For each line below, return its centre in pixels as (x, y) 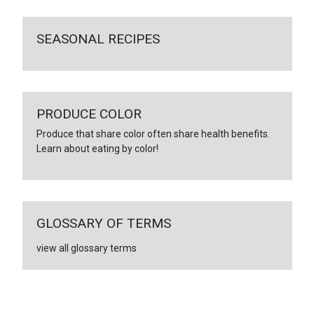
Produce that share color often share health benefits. (153, 134)
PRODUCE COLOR (89, 114)
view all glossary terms (86, 248)
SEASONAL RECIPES (98, 39)
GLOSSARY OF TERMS (103, 223)
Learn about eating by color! (97, 148)
